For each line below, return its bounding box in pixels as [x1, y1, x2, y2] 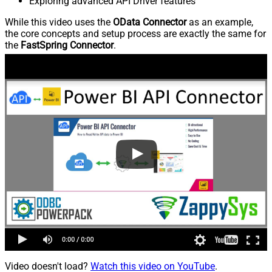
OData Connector [113, 16, 186, 28]
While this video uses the [5, 16, 113, 28]
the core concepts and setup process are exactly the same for [5, 27, 266, 39]
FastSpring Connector [21, 39, 114, 51]
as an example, [186, 16, 253, 28]
